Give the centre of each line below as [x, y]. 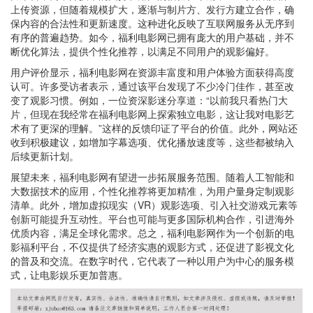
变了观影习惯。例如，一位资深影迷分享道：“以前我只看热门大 [149, 100]
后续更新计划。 [45, 156]
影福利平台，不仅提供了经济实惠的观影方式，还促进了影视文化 [152, 247]
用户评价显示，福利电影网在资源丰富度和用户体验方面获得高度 [152, 72]
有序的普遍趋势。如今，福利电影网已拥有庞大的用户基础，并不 [152, 37]
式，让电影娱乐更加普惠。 [69, 275]
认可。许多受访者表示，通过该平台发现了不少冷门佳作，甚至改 [152, 86]
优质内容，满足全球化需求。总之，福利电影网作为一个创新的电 [152, 233]
